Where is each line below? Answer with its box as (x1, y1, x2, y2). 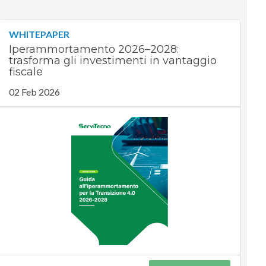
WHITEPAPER (8, 28, 69, 40)
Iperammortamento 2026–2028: (8, 43, 179, 56)
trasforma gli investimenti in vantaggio (8, 54, 217, 67)
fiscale (8, 65, 43, 78)
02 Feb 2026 (8, 86, 60, 97)
